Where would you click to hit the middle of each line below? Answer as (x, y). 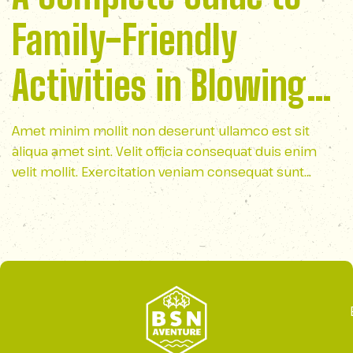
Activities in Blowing (159, 86)
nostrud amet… (58, 192)
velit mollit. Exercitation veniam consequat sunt (158, 172)
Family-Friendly (124, 40)
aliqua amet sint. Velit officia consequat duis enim (164, 151)
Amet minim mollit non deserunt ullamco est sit (161, 131)
